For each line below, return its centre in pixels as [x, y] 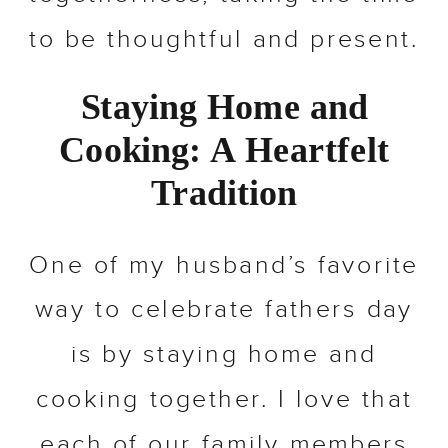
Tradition [224, 194]
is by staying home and [224, 356]
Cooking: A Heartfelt [224, 151]
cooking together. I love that [224, 401]
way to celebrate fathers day [224, 311]
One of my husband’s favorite [224, 266]
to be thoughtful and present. [224, 41]
